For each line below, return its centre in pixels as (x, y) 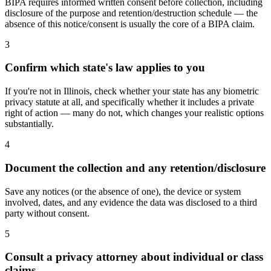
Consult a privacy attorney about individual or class (134, 257)
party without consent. (47, 213)
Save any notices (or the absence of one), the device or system (123, 191)
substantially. (29, 124)
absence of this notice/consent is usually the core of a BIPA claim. (130, 24)
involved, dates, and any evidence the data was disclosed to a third (131, 202)
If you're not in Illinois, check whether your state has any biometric (132, 91)
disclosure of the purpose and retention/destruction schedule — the (131, 13)
